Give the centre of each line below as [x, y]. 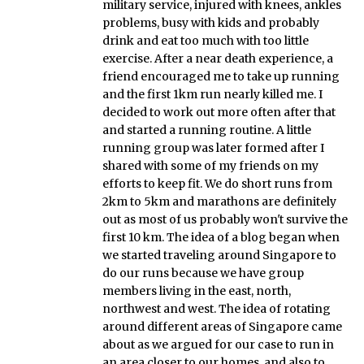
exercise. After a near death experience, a [218, 58]
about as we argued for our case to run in [218, 344]
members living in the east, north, [197, 290]
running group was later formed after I [213, 147]
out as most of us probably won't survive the [225, 219]
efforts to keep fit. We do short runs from [217, 183]
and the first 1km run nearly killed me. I [212, 94]
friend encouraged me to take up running [221, 76]
